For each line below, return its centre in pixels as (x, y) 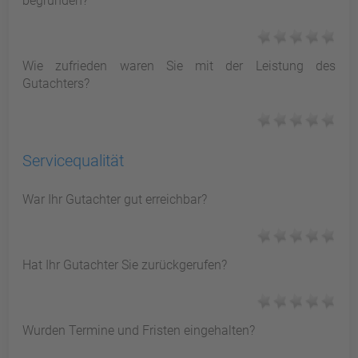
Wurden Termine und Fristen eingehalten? (139, 330)
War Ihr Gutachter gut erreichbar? (115, 199)
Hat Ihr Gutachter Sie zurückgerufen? (125, 265)
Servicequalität (74, 160)
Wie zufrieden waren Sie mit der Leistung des (179, 66)
